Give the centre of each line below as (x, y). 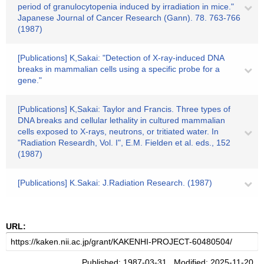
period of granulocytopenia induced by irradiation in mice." (126, 6)
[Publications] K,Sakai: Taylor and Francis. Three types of (124, 109)
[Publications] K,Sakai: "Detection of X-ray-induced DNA (121, 58)
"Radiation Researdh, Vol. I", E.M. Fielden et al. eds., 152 (124, 143)
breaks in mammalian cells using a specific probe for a (119, 69)
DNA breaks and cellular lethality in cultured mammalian (121, 120)
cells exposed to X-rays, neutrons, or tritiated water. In (118, 131)
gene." (30, 80)
